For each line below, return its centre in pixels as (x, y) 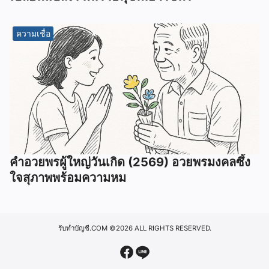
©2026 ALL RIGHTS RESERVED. (159, 228)
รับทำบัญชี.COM (83, 228)
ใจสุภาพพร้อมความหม (68, 177)
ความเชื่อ (33, 33)
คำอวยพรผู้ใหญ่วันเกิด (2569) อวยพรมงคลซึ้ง (130, 162)
